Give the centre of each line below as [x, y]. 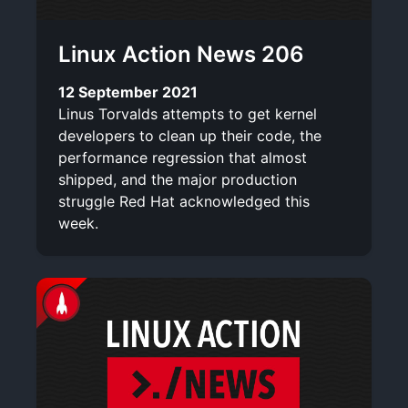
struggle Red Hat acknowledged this [184, 201]
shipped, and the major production [178, 179]
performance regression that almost [183, 157]
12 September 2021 [128, 92]
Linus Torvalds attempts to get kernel [188, 113]
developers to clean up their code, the [190, 135]
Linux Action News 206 [181, 54]
